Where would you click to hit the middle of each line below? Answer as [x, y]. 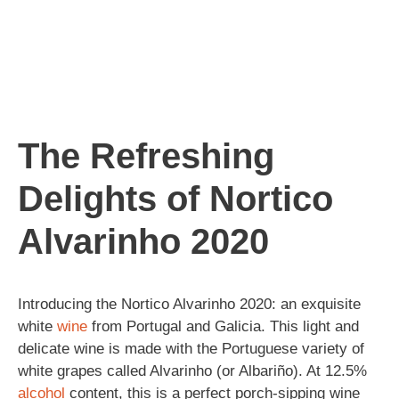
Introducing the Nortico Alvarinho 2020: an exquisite [189, 304]
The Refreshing [146, 155]
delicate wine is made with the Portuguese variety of [191, 348]
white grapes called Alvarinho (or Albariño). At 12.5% [192, 370]
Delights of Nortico [175, 198]
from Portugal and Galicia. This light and [223, 326]
